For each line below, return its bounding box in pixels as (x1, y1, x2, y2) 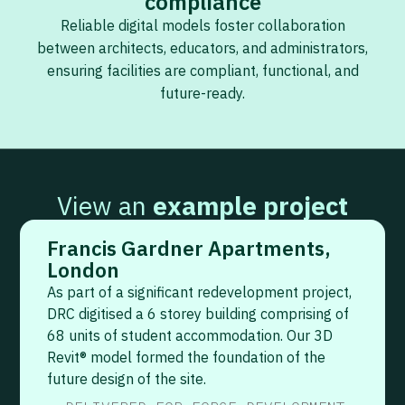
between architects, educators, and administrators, (37, 39, 368, 58)
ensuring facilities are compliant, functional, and (46, 61, 359, 80)
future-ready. (160, 84, 245, 103)
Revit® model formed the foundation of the (47, 348, 325, 367)
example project (153, 189, 348, 223)
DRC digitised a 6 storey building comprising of (47, 305, 349, 324)
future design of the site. (47, 370, 206, 389)
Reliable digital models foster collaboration (60, 16, 345, 35)
